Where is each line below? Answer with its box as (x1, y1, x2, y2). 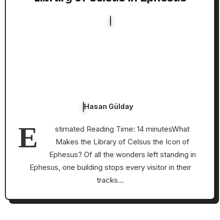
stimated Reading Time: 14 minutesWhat (55, 124, 190, 134)
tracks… (96, 175, 124, 185)
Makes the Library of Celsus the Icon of (55, 137, 190, 146)
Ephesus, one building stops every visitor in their (29, 162, 191, 172)
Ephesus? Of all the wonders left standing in (49, 149, 196, 159)
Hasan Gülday (84, 102, 133, 110)
